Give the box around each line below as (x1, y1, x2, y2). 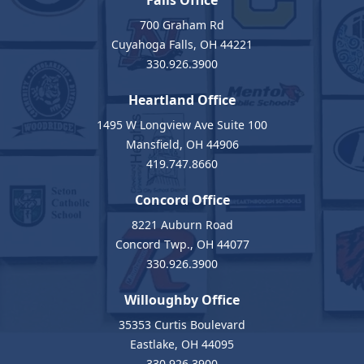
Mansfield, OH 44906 (125, 136, 239, 152)
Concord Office (134, 191, 230, 209)
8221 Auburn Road (131, 217, 233, 232)
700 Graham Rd (140, 17, 224, 32)
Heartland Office (128, 91, 236, 109)
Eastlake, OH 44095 (130, 336, 234, 352)
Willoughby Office (124, 291, 240, 309)
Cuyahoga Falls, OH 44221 (111, 37, 253, 52)
